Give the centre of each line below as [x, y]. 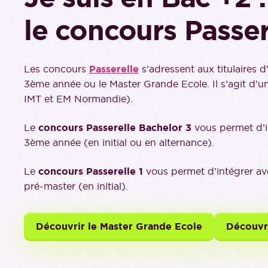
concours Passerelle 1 [91, 171]
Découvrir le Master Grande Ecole [119, 226]
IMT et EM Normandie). [78, 99]
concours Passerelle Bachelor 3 [115, 128]
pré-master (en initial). [76, 186]
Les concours [57, 69]
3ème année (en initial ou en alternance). [119, 142]
